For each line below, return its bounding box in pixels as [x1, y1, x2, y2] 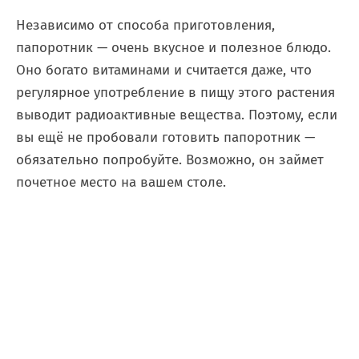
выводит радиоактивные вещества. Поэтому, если [16, 107, 337, 123]
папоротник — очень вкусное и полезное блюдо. [16, 39, 331, 56]
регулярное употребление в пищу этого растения [16, 84, 335, 101]
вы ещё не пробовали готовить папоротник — [16, 129, 315, 146]
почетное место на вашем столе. [16, 174, 226, 191]
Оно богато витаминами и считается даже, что [16, 62, 312, 79]
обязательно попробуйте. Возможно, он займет [16, 151, 324, 168]
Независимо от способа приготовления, [16, 17, 275, 34]
